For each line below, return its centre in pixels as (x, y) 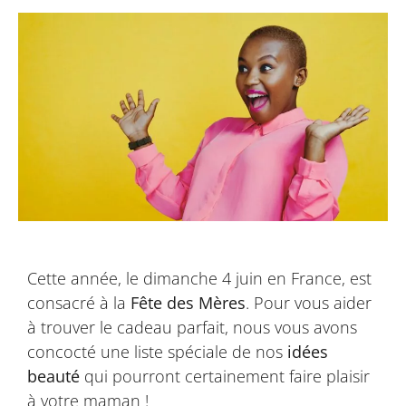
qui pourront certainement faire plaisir (225, 376)
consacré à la (79, 302)
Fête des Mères (188, 302)
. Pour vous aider (309, 302)
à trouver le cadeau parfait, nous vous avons (192, 327)
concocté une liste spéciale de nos (157, 351)
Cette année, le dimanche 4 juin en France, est (199, 278)
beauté (53, 376)
